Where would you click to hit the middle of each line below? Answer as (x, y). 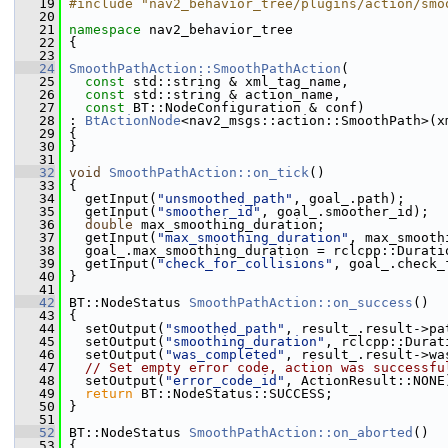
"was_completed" (225, 354)
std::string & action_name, (233, 94)
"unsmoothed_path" (225, 198)
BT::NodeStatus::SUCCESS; (233, 393)
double (109, 224)
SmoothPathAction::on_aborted (301, 432)
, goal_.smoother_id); (345, 211)
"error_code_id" (225, 380)
